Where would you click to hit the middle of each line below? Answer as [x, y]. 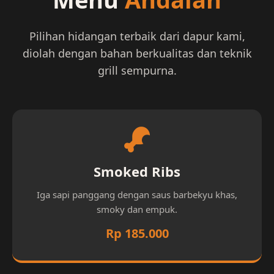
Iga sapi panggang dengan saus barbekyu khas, [137, 195]
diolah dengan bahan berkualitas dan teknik [137, 54]
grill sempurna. [137, 71]
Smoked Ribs [137, 172]
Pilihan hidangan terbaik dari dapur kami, [137, 36]
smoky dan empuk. [137, 209]
